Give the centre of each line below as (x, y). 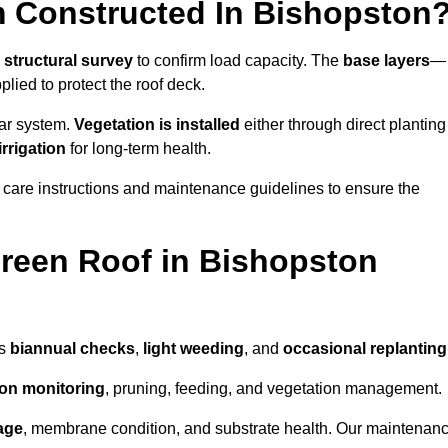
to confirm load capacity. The (238, 61)
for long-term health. (138, 149)
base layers (386, 61)
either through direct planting (343, 125)
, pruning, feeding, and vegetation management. (273, 389)
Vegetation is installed (157, 125)
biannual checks (72, 349)
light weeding (193, 349)
